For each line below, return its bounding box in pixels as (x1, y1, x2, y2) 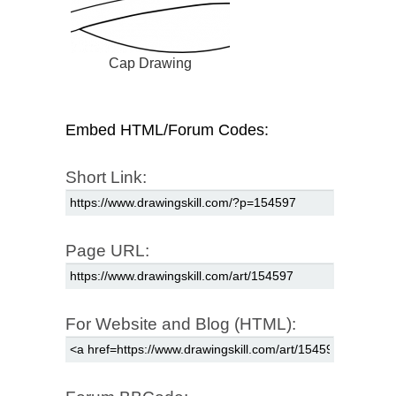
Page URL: (65, 241, 149, 261)
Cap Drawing (109, 56, 192, 72)
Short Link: (65, 168, 147, 187)
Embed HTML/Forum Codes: (65, 121, 269, 140)
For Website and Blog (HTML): (65, 315, 296, 334)
